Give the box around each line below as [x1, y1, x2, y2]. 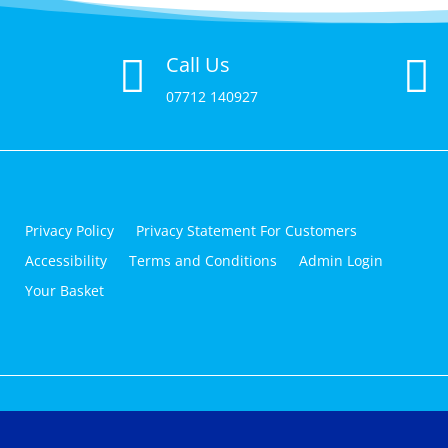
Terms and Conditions [128, 251, 277, 270]
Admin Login [298, 251, 383, 270]
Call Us [166, 51, 231, 78]
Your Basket [24, 281, 104, 300]
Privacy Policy [24, 221, 114, 240]
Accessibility [24, 251, 107, 270]
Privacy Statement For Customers [135, 221, 357, 240]
